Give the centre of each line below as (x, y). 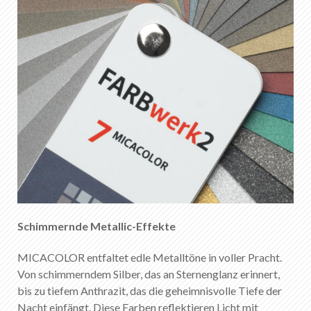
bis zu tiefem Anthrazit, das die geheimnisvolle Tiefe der (150, 291)
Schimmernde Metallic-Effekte (96, 226)
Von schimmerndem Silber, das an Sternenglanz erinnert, (149, 274)
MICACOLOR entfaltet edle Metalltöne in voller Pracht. (150, 258)
